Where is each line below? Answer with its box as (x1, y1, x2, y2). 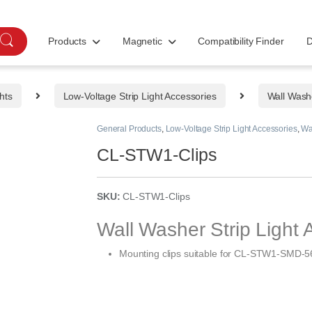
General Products (97, 124, 162, 134)
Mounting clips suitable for (119, 248, 235, 260)
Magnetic (122, 36, 162, 47)
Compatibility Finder (198, 36, 284, 47)
